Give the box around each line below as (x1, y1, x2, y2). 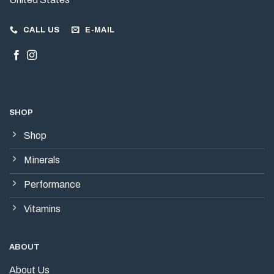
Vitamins (23, 204, 61, 215)
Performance (23, 179, 81, 190)
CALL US (23, 25, 60, 34)
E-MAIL (85, 25, 115, 34)
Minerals (23, 155, 60, 166)
